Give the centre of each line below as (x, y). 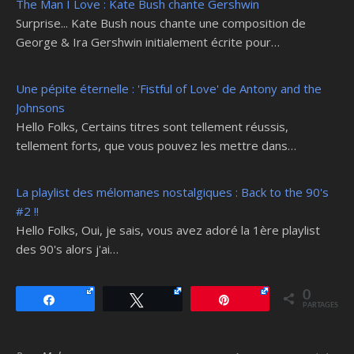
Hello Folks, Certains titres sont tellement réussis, (152, 126)
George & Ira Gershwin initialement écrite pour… (148, 41)
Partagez (87, 299)
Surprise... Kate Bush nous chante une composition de (161, 23)
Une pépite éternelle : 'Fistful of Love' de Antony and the (169, 88)
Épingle (258, 299)
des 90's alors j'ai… (67, 249)
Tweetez (173, 299)
